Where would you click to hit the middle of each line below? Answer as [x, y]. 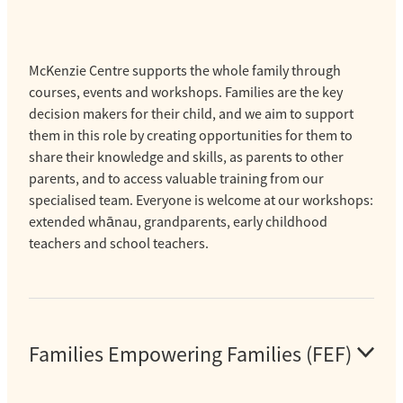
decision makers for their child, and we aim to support [191, 114]
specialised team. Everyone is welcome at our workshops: [201, 201]
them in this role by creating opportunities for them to [191, 136]
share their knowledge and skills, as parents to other [186, 157]
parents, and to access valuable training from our [176, 179]
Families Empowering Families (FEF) [190, 354]
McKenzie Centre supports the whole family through [185, 71]
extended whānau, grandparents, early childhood [178, 222]
